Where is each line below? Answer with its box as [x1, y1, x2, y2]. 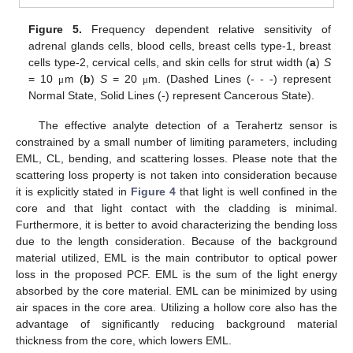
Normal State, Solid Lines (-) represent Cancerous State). [28, 88, 315, 102]
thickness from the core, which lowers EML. [16, 334, 232, 347]
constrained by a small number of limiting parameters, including [16, 136, 337, 149]
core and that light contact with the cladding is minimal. [16, 202, 337, 215]
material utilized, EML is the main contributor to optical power [16, 251, 337, 265]
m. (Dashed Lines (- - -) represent [147, 72, 331, 85]
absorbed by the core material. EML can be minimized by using [16, 284, 337, 298]
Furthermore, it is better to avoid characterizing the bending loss [16, 218, 337, 232]
